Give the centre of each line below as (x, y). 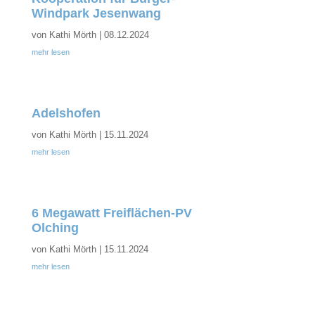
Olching (55, 228)
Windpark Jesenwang (96, 13)
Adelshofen (66, 113)
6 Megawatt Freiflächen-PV (111, 213)
